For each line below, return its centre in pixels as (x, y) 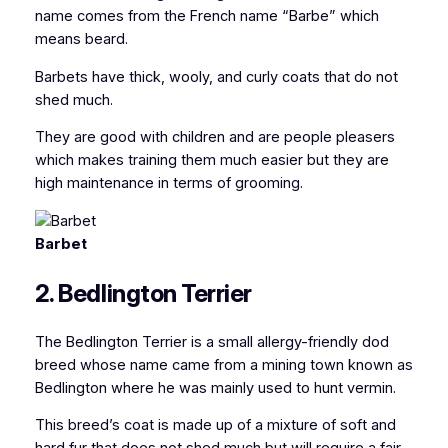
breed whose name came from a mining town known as (223, 364)
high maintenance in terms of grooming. (168, 183)
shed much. (73, 99)
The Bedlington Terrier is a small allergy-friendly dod (211, 341)
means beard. (81, 39)
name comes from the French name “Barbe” (185, 16)
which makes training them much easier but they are (211, 160)
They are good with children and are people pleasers (214, 137)
